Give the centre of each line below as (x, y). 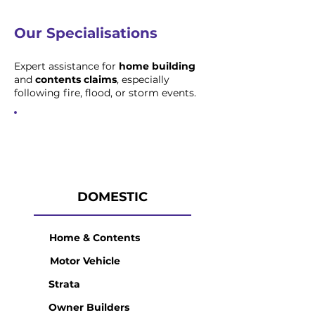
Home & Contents (95, 237)
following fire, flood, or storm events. (105, 93)
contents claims (76, 79)
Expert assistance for (66, 66)
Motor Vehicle (85, 261)
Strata (64, 284)
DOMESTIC (112, 197)
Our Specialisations (86, 33)
